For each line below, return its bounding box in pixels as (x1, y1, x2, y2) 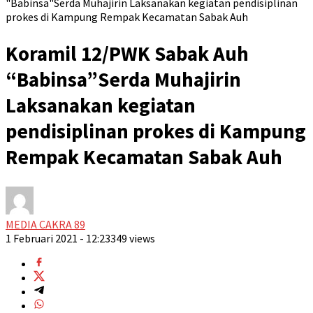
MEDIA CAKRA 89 (6, 217, 85, 232)
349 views (110, 231, 155, 246)
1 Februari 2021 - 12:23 (6, 231, 110, 246)
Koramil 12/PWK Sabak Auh (6, 41, 249, 67)
